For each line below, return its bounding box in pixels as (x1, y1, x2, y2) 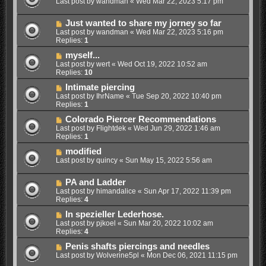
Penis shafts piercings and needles (65, 241, 210, 251)
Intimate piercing (65, 82, 135, 92)
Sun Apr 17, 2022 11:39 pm (143, 186, 231, 195)
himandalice (96, 186, 136, 195)
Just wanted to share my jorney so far (65, 18, 221, 28)
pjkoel (96, 218, 116, 227)
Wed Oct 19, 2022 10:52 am (117, 59, 207, 68)
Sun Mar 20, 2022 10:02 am (123, 218, 213, 227)
